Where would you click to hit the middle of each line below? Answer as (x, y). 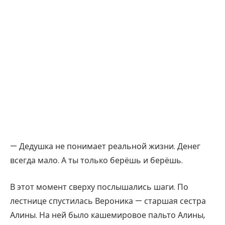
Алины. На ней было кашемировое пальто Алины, (107, 215)
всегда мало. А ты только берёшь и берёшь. (96, 161)
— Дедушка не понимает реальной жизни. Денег (105, 147)
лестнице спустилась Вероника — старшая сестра (108, 201)
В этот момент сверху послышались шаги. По (99, 187)
